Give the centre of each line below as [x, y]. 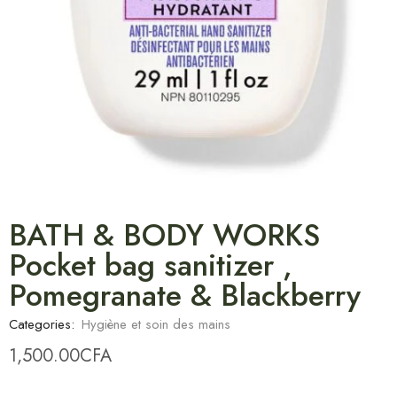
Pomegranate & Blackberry [185, 296]
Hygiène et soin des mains [156, 325]
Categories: [42, 325]
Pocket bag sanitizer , [151, 266]
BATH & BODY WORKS [164, 236]
